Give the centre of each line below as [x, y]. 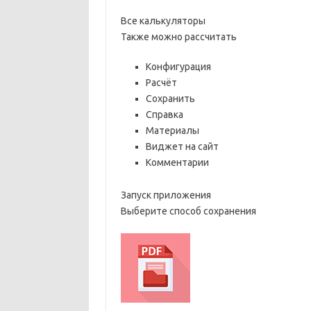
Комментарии [177, 162]
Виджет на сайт [182, 146]
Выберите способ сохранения [188, 211]
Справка [164, 115]
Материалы [172, 131]
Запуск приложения [166, 195]
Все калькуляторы [163, 21]
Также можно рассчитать [178, 37]
